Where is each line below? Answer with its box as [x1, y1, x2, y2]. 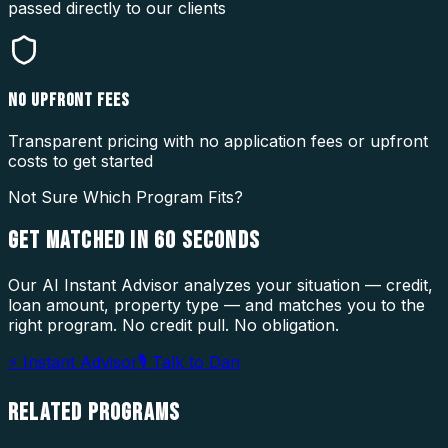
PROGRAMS [87, 398, 181, 428]
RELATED [8, 398, 88, 428]
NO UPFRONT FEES [8, 88, 131, 112]
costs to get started [8, 150, 153, 171]
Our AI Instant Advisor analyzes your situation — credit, [8, 275, 433, 296]
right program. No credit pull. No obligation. [8, 315, 339, 336]
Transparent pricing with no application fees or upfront [8, 130, 428, 151]
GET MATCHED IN [8, 226, 154, 256]
